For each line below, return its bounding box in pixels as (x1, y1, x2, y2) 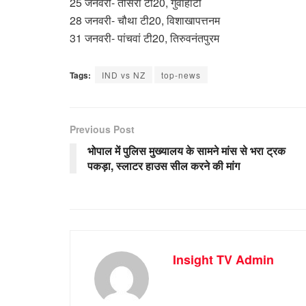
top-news (161, 68, 201, 81)
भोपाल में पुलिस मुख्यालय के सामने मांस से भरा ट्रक (87, 142, 286, 158)
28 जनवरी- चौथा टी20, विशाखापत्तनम (70, 12, 223, 28)
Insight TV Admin (173, 250, 274, 268)
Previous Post (70, 122, 135, 136)
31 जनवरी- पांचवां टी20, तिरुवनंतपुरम (70, 29, 219, 46)
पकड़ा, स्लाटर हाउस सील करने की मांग (87, 157, 240, 173)
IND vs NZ (102, 68, 145, 81)
